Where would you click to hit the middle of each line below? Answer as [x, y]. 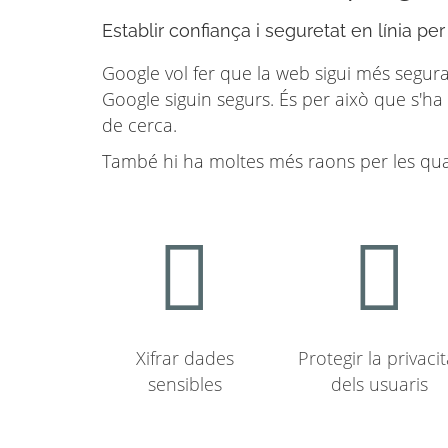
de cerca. [139, 125]
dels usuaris [379, 384]
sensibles [184, 384]
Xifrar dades [184, 358]
